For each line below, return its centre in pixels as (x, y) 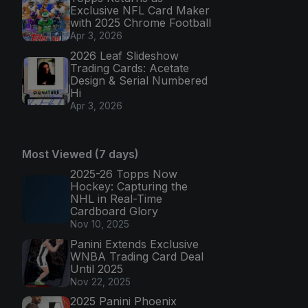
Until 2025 (97, 268)
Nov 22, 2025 (100, 282)
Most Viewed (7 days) (80, 154)
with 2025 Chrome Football (141, 23)
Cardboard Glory (114, 211)
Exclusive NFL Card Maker (140, 11)
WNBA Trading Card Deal (137, 256)
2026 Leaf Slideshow (124, 56)
